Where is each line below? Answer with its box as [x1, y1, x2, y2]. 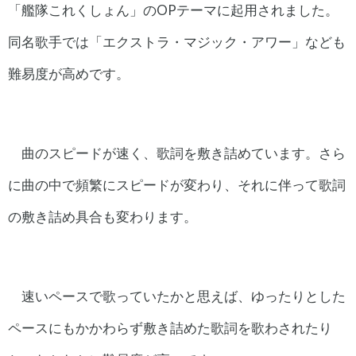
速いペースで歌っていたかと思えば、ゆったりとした [21, 287, 346, 304]
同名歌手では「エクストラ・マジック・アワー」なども [8, 33, 346, 50]
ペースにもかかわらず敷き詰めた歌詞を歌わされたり [8, 319, 332, 336]
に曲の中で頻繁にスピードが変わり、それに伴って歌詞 [8, 176, 346, 193]
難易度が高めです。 [8, 64, 130, 82]
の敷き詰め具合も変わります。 [8, 207, 197, 225]
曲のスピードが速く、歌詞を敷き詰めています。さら [21, 144, 346, 161]
